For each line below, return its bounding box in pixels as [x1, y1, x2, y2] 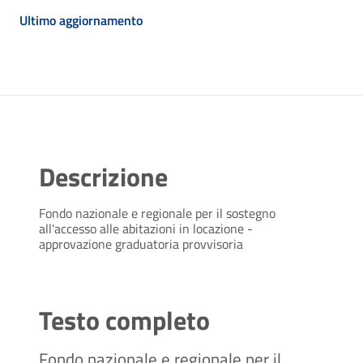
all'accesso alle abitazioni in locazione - [39, 219, 253, 239]
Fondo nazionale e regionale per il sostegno [39, 203, 275, 224]
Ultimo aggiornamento [19, 10, 143, 30]
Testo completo [39, 301, 210, 340]
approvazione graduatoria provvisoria [39, 234, 243, 254]
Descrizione [39, 157, 168, 197]
